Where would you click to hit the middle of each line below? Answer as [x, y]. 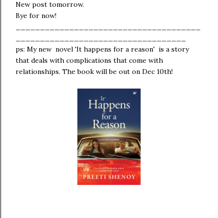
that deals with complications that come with [89, 60]
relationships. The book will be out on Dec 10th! [94, 71]
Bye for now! [36, 15]
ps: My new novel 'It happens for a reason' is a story [102, 49]
